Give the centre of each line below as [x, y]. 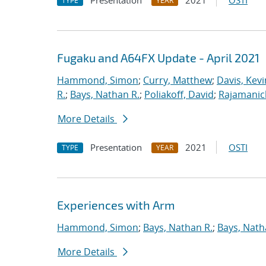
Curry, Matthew [178, 80]
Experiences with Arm [116, 205]
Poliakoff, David [179, 94]
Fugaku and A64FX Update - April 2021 [158, 58]
